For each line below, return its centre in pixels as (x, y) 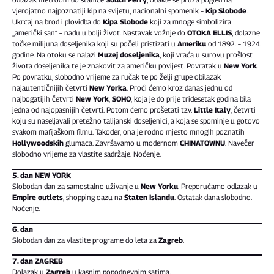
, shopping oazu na (94, 197)
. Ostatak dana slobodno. (213, 197)
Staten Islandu (149, 197)
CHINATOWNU (202, 143)
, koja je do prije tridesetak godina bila (191, 99)
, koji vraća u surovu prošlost (206, 55)
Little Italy (212, 110)
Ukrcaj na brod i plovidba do (57, 22)
